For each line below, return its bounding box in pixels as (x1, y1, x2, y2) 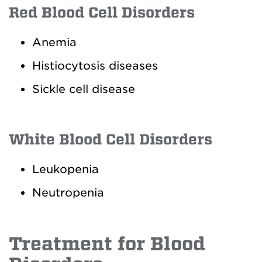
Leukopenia (32, 163, 99, 176)
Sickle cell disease (32, 82, 135, 96)
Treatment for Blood (9, 233, 205, 254)
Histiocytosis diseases (32, 59, 158, 73)
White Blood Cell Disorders (9, 131, 212, 148)
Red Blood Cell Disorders (9, 4, 195, 21)
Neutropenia (32, 186, 104, 199)
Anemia (32, 36, 77, 49)
